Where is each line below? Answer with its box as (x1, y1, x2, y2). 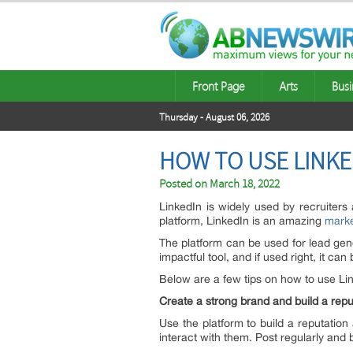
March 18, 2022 (210, 176, 280, 191)
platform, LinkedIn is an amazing (159, 214, 325, 227)
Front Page (192, 78, 245, 94)
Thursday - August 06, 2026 (159, 111, 269, 124)
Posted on (159, 176, 210, 191)
